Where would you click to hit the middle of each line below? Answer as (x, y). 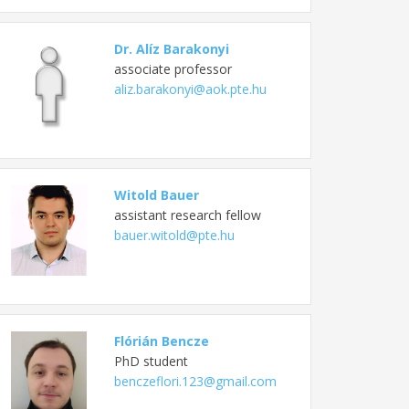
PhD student (151, 361)
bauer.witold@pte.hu (174, 235)
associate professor (173, 68)
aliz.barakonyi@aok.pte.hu (190, 89)
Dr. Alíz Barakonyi (171, 48)
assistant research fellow (187, 215)
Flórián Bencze (161, 341)
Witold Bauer (156, 194)
